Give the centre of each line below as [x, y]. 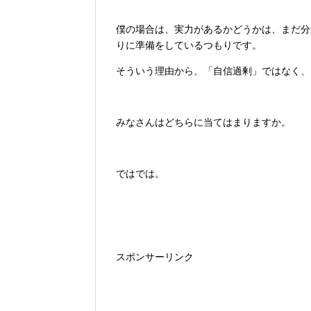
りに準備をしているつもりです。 [189, 45]
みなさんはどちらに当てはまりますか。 [203, 123]
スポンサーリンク [155, 257]
